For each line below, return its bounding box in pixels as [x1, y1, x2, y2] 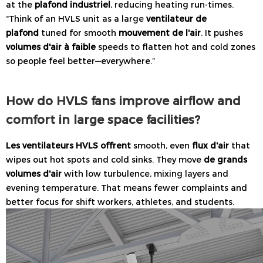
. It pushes [201, 26, 243, 38]
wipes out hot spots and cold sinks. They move [6, 153, 204, 165]
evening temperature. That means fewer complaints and [6, 181, 247, 193]
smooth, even [131, 139, 192, 151]
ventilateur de [146, 12, 207, 24]
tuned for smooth [39, 26, 119, 38]
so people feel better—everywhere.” [6, 54, 155, 66]
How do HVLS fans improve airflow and [6, 91, 241, 109]
